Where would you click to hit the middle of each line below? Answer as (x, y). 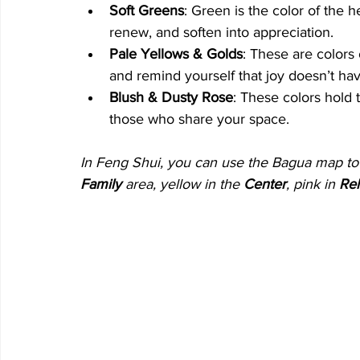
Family (101, 184)
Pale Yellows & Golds (176, 53)
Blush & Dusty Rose (171, 97)
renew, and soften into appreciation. (221, 32)
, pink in (313, 184)
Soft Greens (147, 10)
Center (265, 184)
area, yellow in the (182, 184)
